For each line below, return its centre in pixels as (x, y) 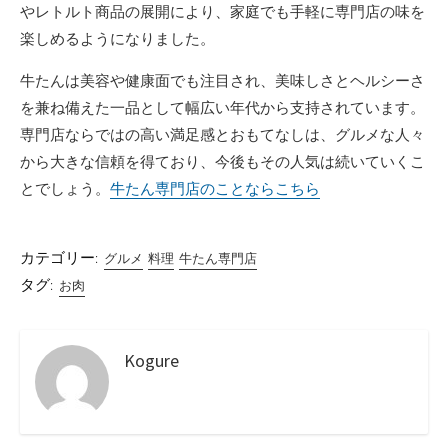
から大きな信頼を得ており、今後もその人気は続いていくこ (222, 161)
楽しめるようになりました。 (117, 38)
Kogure (151, 361)
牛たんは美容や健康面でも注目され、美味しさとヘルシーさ (222, 80)
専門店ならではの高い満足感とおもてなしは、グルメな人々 (222, 134)
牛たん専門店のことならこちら (215, 188)
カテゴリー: (59, 258)
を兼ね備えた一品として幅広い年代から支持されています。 (222, 107)
